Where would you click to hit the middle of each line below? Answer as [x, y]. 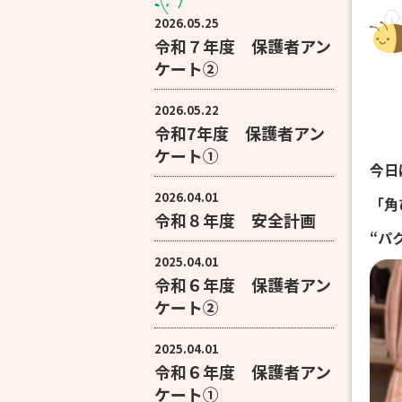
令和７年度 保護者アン [243, 46]
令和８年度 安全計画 [235, 220]
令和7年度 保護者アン [240, 133]
